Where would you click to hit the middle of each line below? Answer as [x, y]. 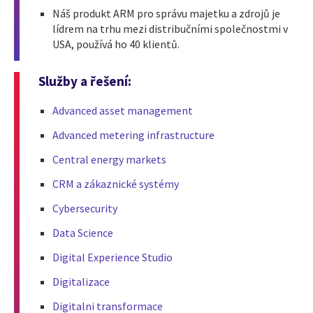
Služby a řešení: [85, 81]
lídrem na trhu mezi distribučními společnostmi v [170, 28]
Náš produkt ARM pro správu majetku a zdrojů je [166, 13]
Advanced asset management [123, 111]
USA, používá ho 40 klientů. [116, 44]
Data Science [83, 233]
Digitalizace [81, 282]
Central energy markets [109, 160]
